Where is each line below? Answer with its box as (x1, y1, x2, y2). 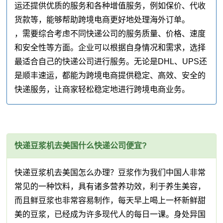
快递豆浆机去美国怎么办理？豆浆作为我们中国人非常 (14, 168, 206, 177)
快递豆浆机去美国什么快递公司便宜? (14, 141, 147, 150)
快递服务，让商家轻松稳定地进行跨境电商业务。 (14, 85, 190, 94)
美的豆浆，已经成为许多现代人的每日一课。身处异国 (14, 210, 206, 219)
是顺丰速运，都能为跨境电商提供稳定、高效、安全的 (14, 71, 206, 80)
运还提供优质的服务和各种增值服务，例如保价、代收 (14, 1, 206, 10)
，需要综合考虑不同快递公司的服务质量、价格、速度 (14, 29, 206, 38)
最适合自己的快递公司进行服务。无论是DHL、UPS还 (14, 57, 208, 66)
